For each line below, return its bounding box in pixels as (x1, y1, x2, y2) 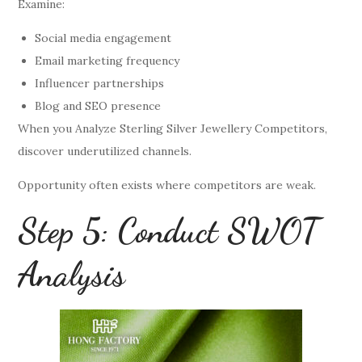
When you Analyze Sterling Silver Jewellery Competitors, (18, 120, 328, 136)
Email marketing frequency (35, 53, 180, 68)
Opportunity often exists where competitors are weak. (18, 177, 317, 192)
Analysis (18, 253, 126, 295)
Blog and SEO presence (35, 98, 162, 113)
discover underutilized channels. (18, 143, 192, 158)
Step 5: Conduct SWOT (18, 209, 320, 251)
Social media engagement (35, 30, 172, 45)
